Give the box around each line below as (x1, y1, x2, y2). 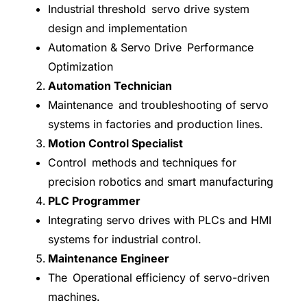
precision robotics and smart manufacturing (48, 174, 273, 188)
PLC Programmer (48, 193, 140, 208)
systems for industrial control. (48, 232, 201, 246)
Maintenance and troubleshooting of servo (48, 97, 269, 112)
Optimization (48, 59, 113, 73)
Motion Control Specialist (48, 136, 183, 150)
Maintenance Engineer (48, 251, 169, 265)
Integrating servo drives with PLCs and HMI (48, 212, 271, 227)
